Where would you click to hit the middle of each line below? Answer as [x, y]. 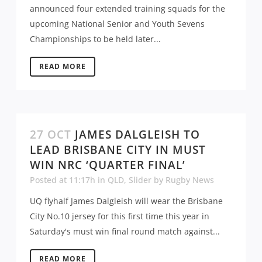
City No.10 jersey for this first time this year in [120, 216]
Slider [140, 180]
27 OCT [51, 134]
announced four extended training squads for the [127, 8]
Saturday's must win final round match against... [125, 231]
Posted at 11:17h [63, 180]
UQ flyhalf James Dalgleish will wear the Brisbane [126, 201]
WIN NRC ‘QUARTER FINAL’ [108, 165]
